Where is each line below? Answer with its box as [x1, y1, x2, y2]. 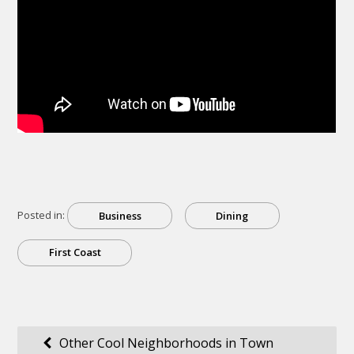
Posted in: [17, 208, 68, 223]
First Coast [48, 245, 101, 260]
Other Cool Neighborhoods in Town [58, 334, 273, 352]
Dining [216, 208, 249, 223]
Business [98, 208, 141, 223]
